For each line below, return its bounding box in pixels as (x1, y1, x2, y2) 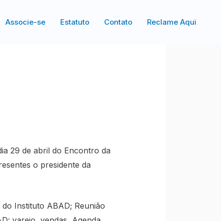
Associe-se (5, 17, 45, 27)
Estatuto (60, 17, 89, 27)
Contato (104, 17, 132, 27)
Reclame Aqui (147, 17, 196, 27)
